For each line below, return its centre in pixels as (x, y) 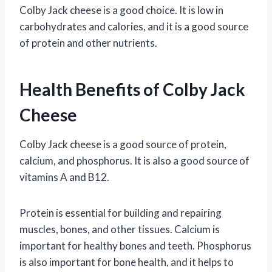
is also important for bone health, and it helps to (127, 262)
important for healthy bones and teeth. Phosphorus (135, 245)
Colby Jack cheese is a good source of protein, (123, 144)
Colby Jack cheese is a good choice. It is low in (121, 10)
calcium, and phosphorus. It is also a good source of (134, 160)
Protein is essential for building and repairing (121, 212)
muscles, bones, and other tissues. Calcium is (120, 229)
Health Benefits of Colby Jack (132, 89)
